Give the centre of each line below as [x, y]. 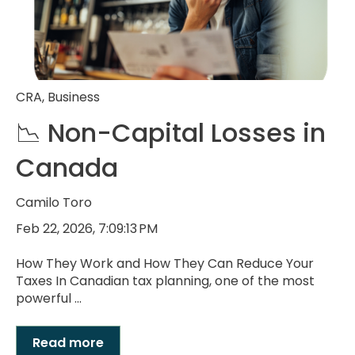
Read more [68, 342]
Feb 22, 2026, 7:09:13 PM [87, 228]
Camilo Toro [54, 202]
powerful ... [49, 299]
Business [74, 97]
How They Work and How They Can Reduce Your [165, 264]
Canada [67, 167]
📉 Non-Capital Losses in [171, 132]
